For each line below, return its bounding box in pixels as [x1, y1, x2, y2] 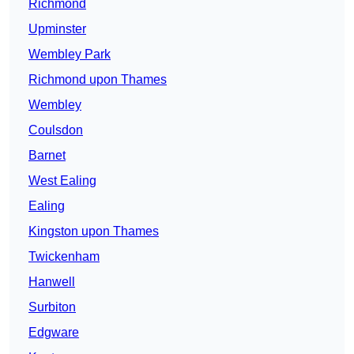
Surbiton [28, 300, 76, 314]
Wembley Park [28, 47, 111, 62]
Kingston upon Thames [28, 224, 159, 239]
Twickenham [28, 250, 100, 264]
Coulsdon [28, 123, 83, 137]
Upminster [28, 22, 86, 36]
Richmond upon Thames [28, 73, 167, 87]
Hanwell [28, 275, 75, 289]
